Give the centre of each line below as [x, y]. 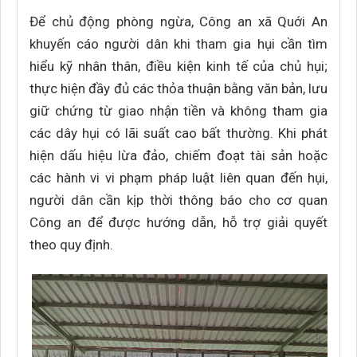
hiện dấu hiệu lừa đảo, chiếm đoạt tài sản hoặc [178, 155]
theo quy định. [71, 245]
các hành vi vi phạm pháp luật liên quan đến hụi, [178, 178]
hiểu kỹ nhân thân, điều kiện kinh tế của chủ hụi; [178, 66]
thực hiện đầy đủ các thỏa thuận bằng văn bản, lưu [178, 88]
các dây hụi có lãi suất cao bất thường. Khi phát [178, 133]
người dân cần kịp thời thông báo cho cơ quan [178, 200]
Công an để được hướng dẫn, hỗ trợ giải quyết [178, 222]
